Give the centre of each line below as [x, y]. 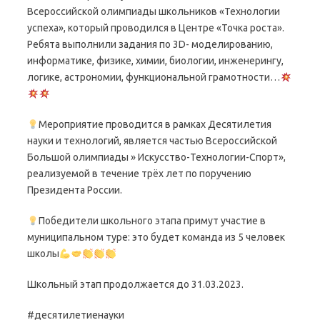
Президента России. [75, 190]
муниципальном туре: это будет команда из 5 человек [156, 237]
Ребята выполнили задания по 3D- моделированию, [150, 45]
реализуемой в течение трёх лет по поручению [139, 174]
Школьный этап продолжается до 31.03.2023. [135, 285]
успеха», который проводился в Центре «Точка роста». [156, 28]
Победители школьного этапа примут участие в [152, 221]
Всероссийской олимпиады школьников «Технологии [154, 12]
